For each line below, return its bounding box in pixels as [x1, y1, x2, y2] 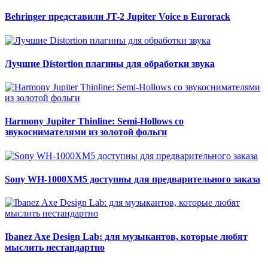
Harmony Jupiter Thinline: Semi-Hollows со [5, 116, 184, 127]
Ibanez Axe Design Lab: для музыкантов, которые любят [5, 232, 248, 242]
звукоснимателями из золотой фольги [5, 127, 167, 138]
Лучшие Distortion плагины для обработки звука [5, 58, 215, 69]
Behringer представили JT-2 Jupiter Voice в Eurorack [5, 11, 230, 22]
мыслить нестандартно [5, 242, 105, 253]
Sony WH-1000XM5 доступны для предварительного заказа [5, 173, 260, 184]
